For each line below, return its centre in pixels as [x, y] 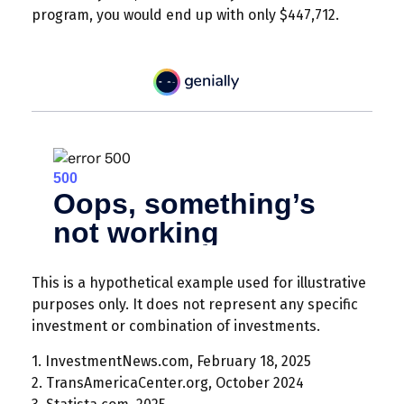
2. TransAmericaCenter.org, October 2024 [168, 382]
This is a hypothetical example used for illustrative [199, 282]
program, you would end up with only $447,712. [185, 14]
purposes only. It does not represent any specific [195, 304]
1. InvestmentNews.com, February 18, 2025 [171, 361]
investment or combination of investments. [176, 326]
